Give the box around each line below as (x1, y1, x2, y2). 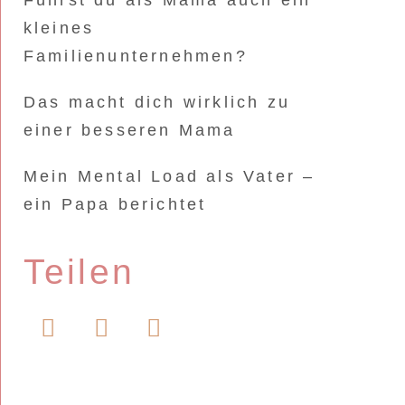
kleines (23, 19, 95, 37)
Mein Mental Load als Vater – (23, 167, 316, 185)
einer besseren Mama (23, 121, 236, 139)
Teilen (23, 252, 135, 291)
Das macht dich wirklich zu (23, 93, 290, 111)
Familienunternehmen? (23, 47, 248, 65)
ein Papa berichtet (23, 195, 207, 213)
